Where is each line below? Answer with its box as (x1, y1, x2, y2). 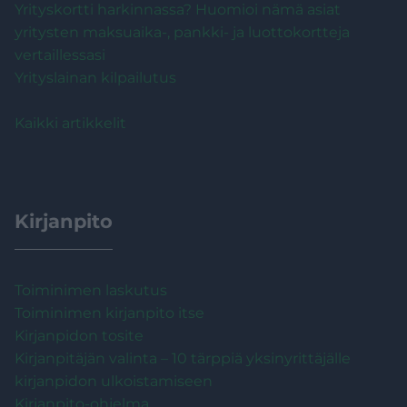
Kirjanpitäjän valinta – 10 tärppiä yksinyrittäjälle (15, 349, 351, 367)
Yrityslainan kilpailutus (15, 68, 176, 86)
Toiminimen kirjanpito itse (15, 303, 204, 322)
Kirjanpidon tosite (15, 326, 144, 344)
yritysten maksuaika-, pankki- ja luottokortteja (15, 23, 350, 41)
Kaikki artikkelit (15, 114, 126, 132)
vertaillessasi (15, 45, 105, 64)
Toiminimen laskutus (15, 281, 167, 299)
